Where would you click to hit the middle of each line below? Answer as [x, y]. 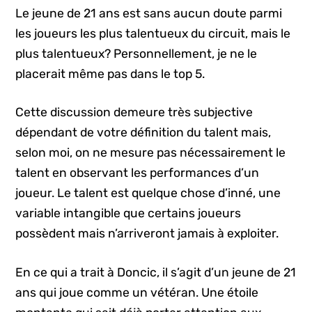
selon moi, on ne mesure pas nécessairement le [151, 153]
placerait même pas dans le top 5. [110, 73]
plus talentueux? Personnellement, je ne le [136, 53]
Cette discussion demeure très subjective [134, 112]
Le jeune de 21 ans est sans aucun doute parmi [149, 13]
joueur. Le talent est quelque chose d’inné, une [148, 193]
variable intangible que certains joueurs [128, 213]
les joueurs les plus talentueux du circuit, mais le [153, 33]
